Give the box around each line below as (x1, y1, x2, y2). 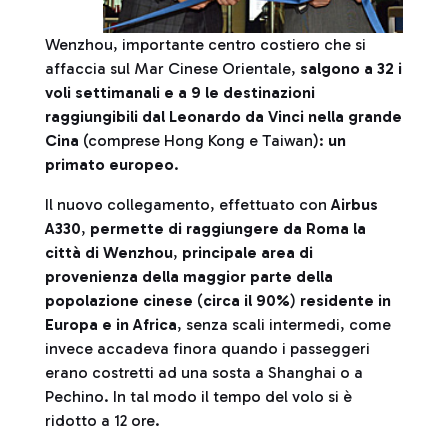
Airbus (331, 195, 378, 214)
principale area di (182, 243, 313, 262)
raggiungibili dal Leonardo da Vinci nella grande (45, 107, 402, 126)
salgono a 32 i (300, 59, 402, 78)
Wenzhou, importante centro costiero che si (45, 35, 366, 54)
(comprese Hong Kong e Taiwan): (83, 131, 328, 150)
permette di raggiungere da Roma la (90, 219, 366, 238)
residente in (296, 291, 391, 310)
